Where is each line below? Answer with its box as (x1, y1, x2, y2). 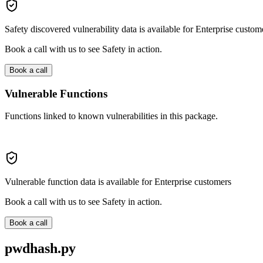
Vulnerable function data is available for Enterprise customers (5, 177, 231, 187)
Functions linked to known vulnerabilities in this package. (5, 111, 218, 122)
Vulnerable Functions (5, 87, 107, 100)
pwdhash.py (5, 241, 76, 257)
